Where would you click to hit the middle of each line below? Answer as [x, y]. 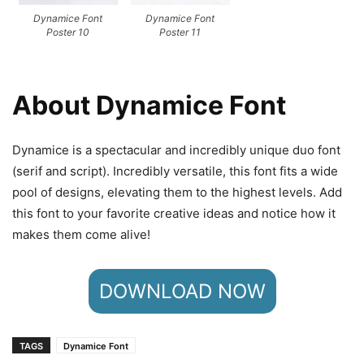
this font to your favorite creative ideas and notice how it [174, 214]
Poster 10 [68, 32]
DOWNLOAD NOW [182, 292]
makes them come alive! [81, 235]
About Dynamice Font [149, 106]
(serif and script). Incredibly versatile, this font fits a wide [175, 171]
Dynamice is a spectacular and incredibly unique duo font [176, 150]
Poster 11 [180, 32]
